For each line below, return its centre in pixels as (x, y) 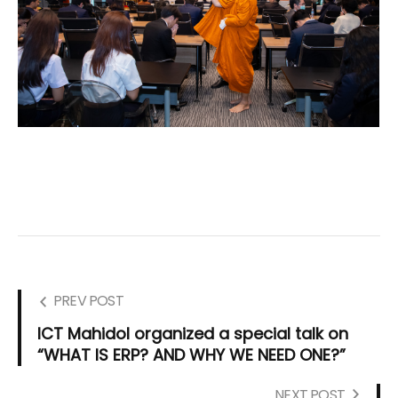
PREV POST (88, 301)
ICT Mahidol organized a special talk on (193, 334)
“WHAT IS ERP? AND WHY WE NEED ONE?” (191, 355)
